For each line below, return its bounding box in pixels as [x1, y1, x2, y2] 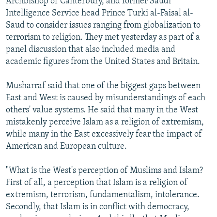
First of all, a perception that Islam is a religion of [6, 178, 187, 187]
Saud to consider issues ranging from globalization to [6, 20, 201, 30]
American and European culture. [6, 141, 127, 151]
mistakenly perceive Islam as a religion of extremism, [6, 117, 204, 127]
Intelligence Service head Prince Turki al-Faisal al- [6, 8, 193, 18]
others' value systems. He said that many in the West [6, 105, 198, 115]
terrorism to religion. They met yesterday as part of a [6, 32, 200, 42]
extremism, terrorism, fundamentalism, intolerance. [6, 190, 200, 200]
